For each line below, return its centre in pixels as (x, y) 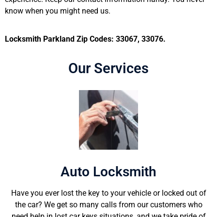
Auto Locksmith (108, 171)
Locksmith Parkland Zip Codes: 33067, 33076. (85, 39)
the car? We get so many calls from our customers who (108, 204)
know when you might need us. (58, 11)
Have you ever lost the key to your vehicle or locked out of (108, 193)
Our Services (108, 69)
